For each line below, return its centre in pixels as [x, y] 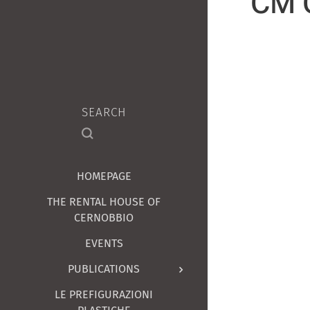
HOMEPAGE [104, 176]
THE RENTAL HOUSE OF [104, 201]
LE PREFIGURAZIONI [104, 294]
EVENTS [104, 243]
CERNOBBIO [104, 217]
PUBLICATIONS [104, 268]
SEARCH [104, 112]
